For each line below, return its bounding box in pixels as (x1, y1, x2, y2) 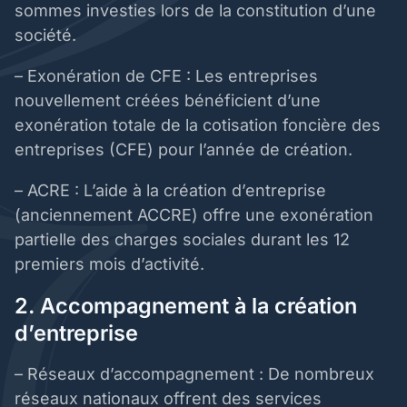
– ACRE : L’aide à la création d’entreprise (15, 181, 326, 201)
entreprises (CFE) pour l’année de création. (15, 140, 357, 160)
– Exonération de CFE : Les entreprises (15, 66, 318, 86)
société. (15, 25, 81, 45)
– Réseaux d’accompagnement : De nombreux (15, 364, 374, 384)
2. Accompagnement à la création (15, 293, 357, 320)
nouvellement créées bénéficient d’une (15, 91, 321, 111)
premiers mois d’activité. (15, 254, 209, 274)
